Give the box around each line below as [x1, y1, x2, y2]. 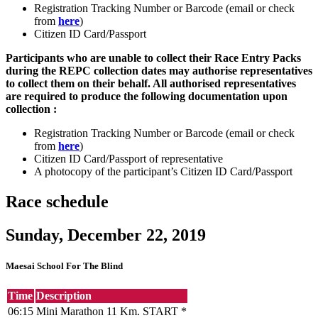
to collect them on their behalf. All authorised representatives [6, 77, 296, 89]
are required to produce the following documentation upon [6, 89, 287, 102]
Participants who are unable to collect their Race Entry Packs [6, 51, 301, 64]
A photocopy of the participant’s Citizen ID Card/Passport [34, 165, 292, 177]
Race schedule [6, 192, 109, 211]
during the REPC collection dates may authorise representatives [6, 64, 312, 77]
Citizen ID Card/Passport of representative [34, 152, 223, 165]
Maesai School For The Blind [6, 260, 123, 271]
